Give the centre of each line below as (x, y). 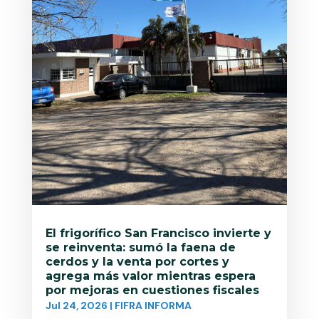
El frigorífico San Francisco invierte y (158, 234)
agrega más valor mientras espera (150, 276)
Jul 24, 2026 (76, 306)
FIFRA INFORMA (153, 306)
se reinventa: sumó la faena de (140, 248)
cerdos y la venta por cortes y (137, 262)
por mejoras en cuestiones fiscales (152, 291)
